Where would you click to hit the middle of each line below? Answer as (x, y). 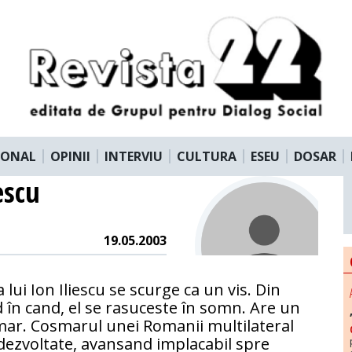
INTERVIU (134, 156)
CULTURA (207, 156)
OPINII (70, 156)
